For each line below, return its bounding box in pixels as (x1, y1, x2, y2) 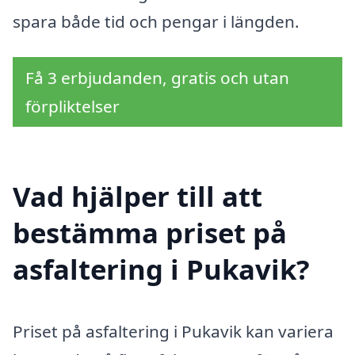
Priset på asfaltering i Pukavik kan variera (13, 320, 334, 343)
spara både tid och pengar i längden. (13, 10, 300, 32)
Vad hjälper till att (13, 177, 262, 216)
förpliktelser (25, 95, 120, 118)
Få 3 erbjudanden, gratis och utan (25, 67, 289, 90)
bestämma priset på (13, 214, 287, 252)
